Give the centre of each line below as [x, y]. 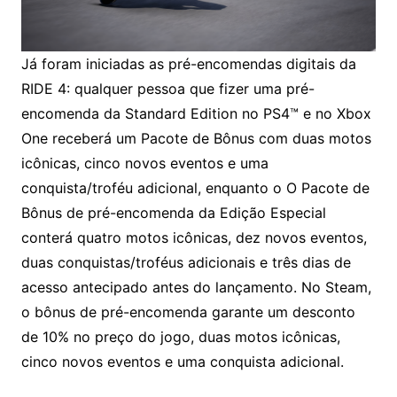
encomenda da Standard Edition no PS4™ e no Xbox [196, 113]
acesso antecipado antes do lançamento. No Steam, [196, 287]
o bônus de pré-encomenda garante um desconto [188, 311]
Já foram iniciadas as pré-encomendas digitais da [188, 63]
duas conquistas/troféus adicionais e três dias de [186, 262]
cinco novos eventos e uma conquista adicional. [182, 361]
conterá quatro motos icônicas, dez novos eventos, [194, 237]
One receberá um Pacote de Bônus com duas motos [196, 138]
